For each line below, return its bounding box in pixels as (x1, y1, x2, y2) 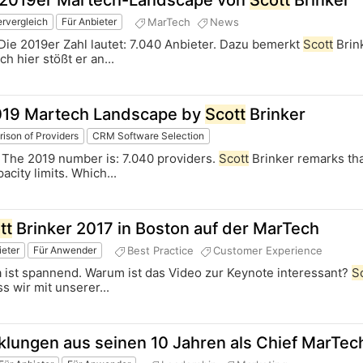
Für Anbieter (62, 15, 117, 28)
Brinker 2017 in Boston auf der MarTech (12, 219, 320, 239)
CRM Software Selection (92, 130, 205, 143)
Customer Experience (213, 243, 323, 257)
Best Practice (127, 243, 194, 257)
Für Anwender (33, 244, 97, 257)
